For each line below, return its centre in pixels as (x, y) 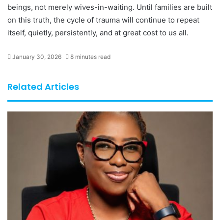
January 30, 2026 (37, 57)
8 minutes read (90, 57)
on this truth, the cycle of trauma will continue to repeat (103, 20)
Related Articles (43, 87)
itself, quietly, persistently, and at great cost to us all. (98, 33)
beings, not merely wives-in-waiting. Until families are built (110, 7)
